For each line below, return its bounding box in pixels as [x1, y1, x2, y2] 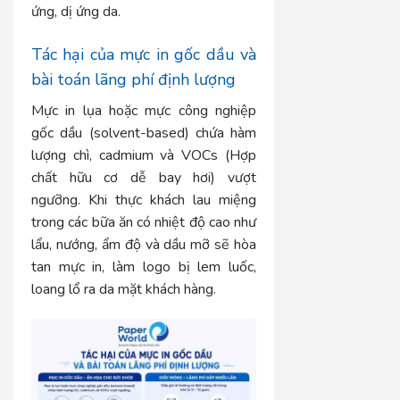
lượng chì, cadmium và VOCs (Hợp [31, 145, 257, 165]
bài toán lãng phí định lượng [31, 68, 236, 90]
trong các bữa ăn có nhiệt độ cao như [31, 212, 257, 232]
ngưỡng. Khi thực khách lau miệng [31, 189, 257, 210]
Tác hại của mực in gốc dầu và [31, 43, 257, 65]
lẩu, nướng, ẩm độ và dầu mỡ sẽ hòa [31, 234, 257, 254]
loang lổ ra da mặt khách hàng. [31, 279, 216, 299]
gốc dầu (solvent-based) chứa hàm [31, 122, 257, 143]
